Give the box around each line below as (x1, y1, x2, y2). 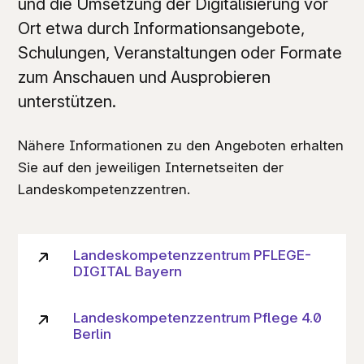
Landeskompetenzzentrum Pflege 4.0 (73, 308, 323, 326)
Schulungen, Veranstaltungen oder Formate (17, 41, 342, 63)
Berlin (73, 324, 112, 342)
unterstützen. (17, 90, 116, 111)
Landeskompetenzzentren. (17, 180, 190, 197)
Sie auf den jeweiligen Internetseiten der (17, 158, 284, 175)
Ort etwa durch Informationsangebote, (17, 17, 305, 38)
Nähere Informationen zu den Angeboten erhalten (17, 136, 344, 154)
